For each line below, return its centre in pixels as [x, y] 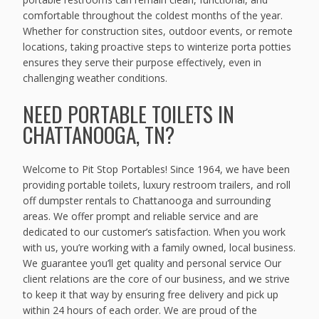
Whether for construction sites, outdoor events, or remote [158, 31]
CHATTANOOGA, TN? [99, 134]
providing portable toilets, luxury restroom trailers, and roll [157, 185]
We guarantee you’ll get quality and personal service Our [152, 263]
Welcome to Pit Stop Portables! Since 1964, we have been [157, 169]
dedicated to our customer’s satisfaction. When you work [155, 232]
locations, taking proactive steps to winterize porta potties [157, 46]
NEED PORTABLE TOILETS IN [129, 113]
